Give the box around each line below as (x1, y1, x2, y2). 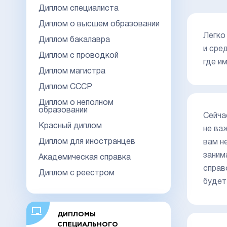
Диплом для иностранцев (39, 138, 135, 145)
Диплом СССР (39, 83, 92, 91)
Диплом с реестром (39, 169, 115, 177)
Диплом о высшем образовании (39, 20, 160, 28)
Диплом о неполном (39, 99, 113, 106)
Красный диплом (39, 122, 102, 130)
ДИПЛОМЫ (57, 211, 96, 217)
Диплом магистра (39, 67, 105, 75)
